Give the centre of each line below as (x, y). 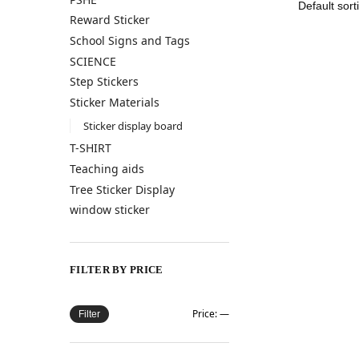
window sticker (110, 210)
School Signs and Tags (130, 41)
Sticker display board (133, 125)
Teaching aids (107, 169)
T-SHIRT (91, 148)
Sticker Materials (115, 102)
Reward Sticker (110, 20)
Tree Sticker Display (122, 189)
